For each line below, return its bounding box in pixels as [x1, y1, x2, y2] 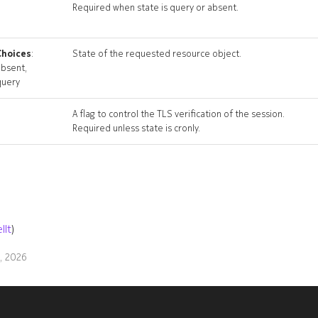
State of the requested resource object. [72, 47, 241, 60]
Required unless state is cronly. [72, 121, 200, 135]
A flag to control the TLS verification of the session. [72, 107, 285, 121]
